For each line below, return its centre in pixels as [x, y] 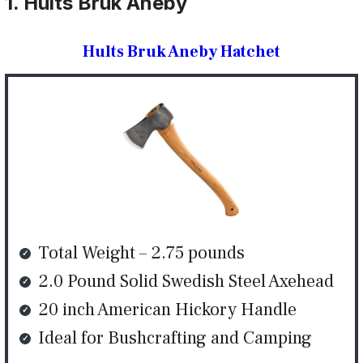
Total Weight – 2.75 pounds [141, 252]
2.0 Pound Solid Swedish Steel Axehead [186, 281]
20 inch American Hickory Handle [167, 309]
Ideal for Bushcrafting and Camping [175, 337]
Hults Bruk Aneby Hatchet [181, 51]
